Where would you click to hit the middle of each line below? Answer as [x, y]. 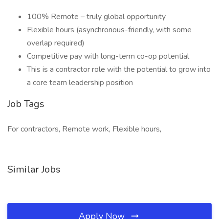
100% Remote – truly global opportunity [96, 17]
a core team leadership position [80, 83]
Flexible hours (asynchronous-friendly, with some [109, 30]
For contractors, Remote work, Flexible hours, [84, 129]
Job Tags [26, 104]
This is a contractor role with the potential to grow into [119, 69]
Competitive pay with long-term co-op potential [108, 56]
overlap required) [56, 43]
